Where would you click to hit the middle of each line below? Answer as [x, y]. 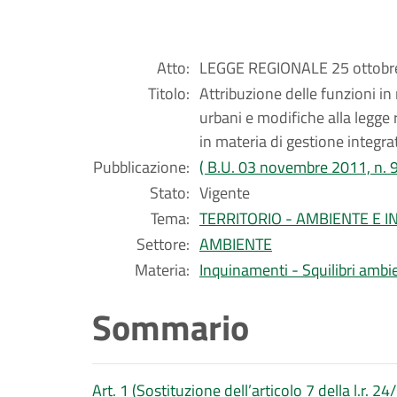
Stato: [170, 193]
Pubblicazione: [141, 167]
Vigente [225, 193]
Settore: [163, 244]
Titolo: [169, 93]
